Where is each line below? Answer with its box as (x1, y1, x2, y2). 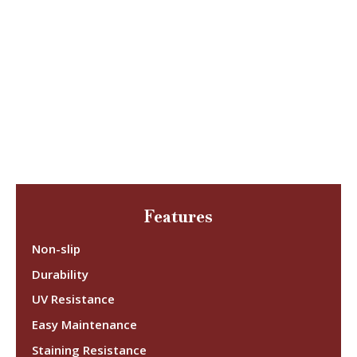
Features (144, 205, 213, 227)
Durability (32, 265, 88, 282)
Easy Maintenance (32, 316, 137, 333)
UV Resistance (32, 291, 115, 308)
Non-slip (32, 240, 80, 257)
